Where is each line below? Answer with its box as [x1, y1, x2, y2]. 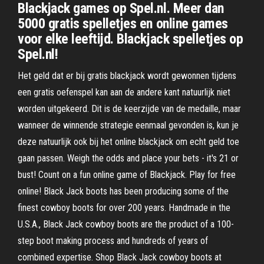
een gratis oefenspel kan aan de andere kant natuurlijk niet [18, 87, 230, 98]
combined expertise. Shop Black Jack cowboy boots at [18, 252, 222, 263]
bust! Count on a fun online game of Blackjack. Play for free [18, 169, 236, 180]
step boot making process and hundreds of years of [18, 235, 208, 246]
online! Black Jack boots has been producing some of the [18, 186, 229, 197]
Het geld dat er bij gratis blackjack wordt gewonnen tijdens [18, 70, 236, 81]
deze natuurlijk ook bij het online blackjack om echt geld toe [18, 136, 239, 147]
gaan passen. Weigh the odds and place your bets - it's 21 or [18, 153, 239, 164]
